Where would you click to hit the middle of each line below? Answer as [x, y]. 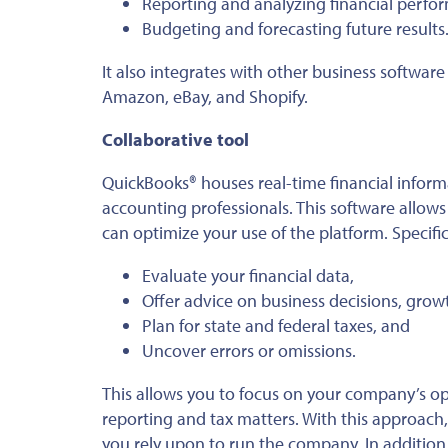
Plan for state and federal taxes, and [276, 326]
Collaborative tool [175, 140]
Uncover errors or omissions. [249, 351]
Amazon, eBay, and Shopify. [205, 97]
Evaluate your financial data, [248, 276]
